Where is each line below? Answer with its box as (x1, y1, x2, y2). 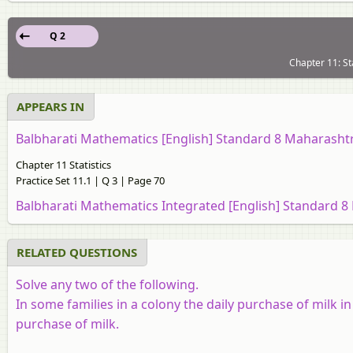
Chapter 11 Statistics (16, 157, 111, 172)
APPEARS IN (17, 98, 84, 114)
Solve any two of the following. (16, 275, 202, 293)
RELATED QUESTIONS (17, 243, 137, 260)
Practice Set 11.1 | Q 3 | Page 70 (16, 173, 165, 188)
